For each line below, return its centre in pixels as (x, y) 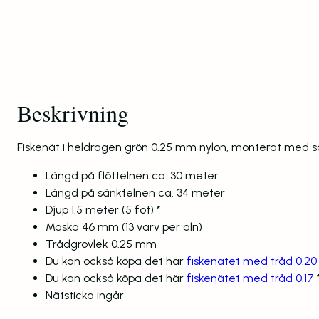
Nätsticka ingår (85, 295)
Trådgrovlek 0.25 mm (101, 244)
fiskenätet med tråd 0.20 (252, 261)
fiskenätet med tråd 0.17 (250, 278)
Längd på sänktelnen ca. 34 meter (135, 192)
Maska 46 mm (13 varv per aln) (124, 226)
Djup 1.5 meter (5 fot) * (103, 209)
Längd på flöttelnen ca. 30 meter (132, 175)
